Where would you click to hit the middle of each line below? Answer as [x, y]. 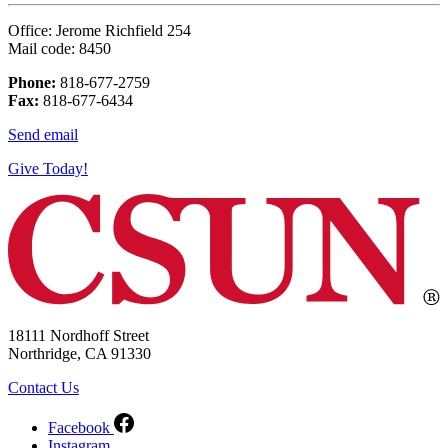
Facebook [79, 428]
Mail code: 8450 [59, 49]
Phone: [32, 83]
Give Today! [48, 169]
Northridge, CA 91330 [79, 354]
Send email [43, 135]
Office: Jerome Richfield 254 [99, 31]
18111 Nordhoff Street [78, 336]
